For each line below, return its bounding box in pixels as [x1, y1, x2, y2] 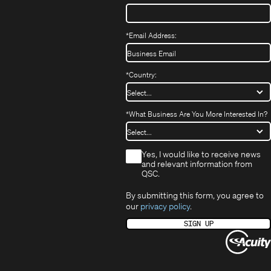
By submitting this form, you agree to [126, 189, 264, 201]
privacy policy [140, 200, 190, 212]
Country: [129, 70, 157, 79]
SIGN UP [183, 218, 214, 228]
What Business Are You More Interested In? [129, 109, 267, 119]
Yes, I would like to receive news [142, 148, 261, 160]
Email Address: [129, 30, 177, 40]
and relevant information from [142, 157, 252, 169]
